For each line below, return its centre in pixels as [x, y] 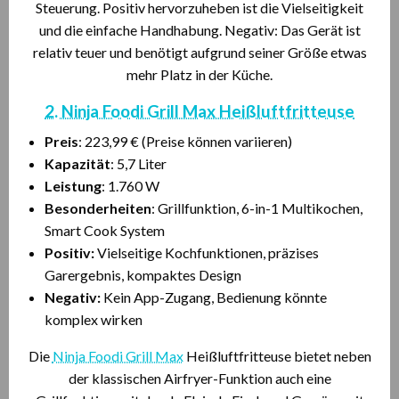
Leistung [73, 186]
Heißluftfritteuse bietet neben [277, 356]
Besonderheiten [98, 208]
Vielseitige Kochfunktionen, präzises [207, 252]
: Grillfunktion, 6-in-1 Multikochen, [257, 208]
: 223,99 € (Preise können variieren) [185, 141]
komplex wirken [94, 319]
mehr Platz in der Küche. [199, 74]
